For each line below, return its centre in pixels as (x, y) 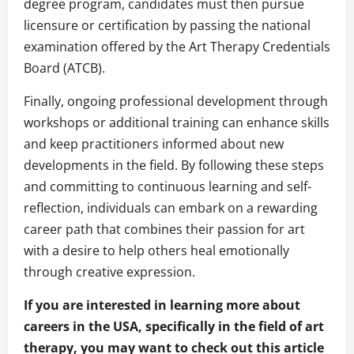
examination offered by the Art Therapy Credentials (177, 47)
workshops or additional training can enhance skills (177, 123)
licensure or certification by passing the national (167, 26)
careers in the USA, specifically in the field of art (174, 327)
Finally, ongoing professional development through (176, 102)
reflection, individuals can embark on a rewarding (171, 208)
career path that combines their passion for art (164, 230)
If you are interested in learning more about (162, 305)
